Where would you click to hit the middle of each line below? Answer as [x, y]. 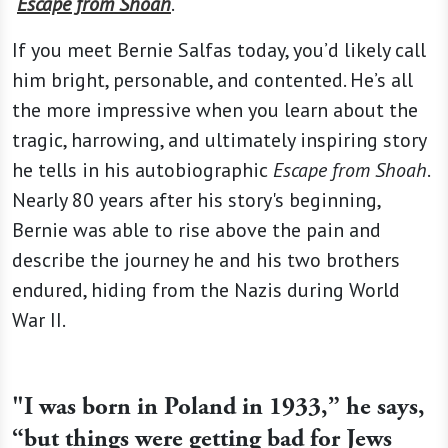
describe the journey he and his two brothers [206, 259]
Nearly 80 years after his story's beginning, [196, 199]
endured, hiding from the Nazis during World [206, 289]
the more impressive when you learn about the [215, 109]
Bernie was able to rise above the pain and [196, 229]
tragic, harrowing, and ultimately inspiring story [219, 139]
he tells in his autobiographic [142, 169]
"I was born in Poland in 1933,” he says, [218, 406]
